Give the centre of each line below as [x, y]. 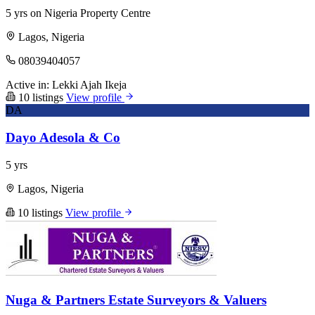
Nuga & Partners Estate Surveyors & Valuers [136, 300]
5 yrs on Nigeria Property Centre [78, 13]
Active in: [27, 85]
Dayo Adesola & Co [63, 137]
